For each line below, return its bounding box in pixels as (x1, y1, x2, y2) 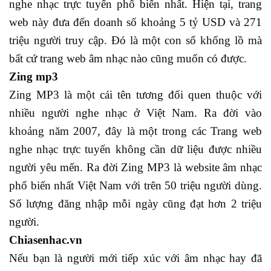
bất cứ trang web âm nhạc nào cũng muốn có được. (9, 51, 247, 65)
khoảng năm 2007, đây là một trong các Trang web (9, 124, 262, 137)
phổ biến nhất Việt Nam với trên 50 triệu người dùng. (9, 178, 262, 192)
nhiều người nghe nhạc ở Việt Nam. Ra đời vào (9, 106, 262, 119)
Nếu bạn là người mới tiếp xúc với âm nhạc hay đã (9, 251, 262, 264)
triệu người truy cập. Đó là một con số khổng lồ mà (9, 33, 262, 47)
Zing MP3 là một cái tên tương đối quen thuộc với (9, 88, 262, 101)
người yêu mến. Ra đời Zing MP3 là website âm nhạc (9, 160, 262, 174)
